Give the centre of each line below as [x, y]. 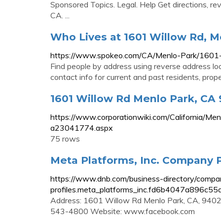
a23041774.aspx [82, 128]
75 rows [65, 139]
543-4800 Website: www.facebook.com [123, 211]
